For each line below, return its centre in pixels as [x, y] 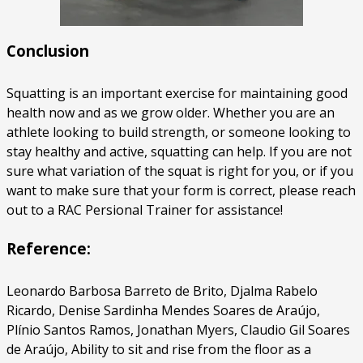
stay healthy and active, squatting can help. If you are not [179, 151]
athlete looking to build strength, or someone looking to [179, 132]
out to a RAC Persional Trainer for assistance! [145, 209]
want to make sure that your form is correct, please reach [181, 190]
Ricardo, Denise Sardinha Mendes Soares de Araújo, [163, 310]
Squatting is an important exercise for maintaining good [177, 93]
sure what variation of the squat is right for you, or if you [180, 171]
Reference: [49, 248]
